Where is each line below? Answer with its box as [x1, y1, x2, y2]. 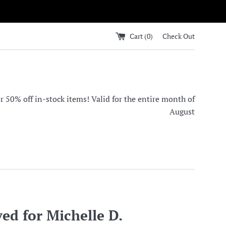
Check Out [162, 31, 195, 41]
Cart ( [130, 31, 147, 41]
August [169, 106, 195, 117]
